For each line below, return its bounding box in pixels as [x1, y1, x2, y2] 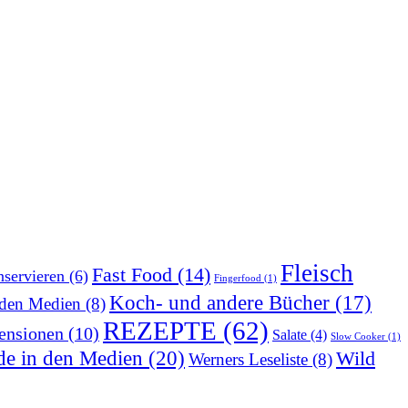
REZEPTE [103, 315, 217, 345]
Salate [272, 326, 307, 342]
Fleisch [280, 259, 353, 287]
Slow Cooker [331, 331, 385, 342]
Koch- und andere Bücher [109, 291, 330, 314]
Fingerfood [214, 272, 261, 283]
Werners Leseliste [189, 349, 308, 369]
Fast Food [92, 263, 172, 286]
